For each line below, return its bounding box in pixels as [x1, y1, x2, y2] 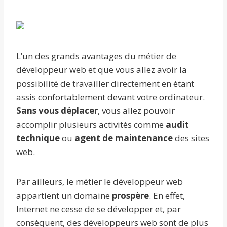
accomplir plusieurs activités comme [16, 119, 166, 131]
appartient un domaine [16, 190, 112, 202]
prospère [112, 190, 149, 202]
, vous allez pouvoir [98, 105, 175, 117]
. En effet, [149, 190, 185, 202]
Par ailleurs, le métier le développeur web [16, 176, 183, 188]
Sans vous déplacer [16, 105, 98, 117]
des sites [173, 132, 209, 144]
